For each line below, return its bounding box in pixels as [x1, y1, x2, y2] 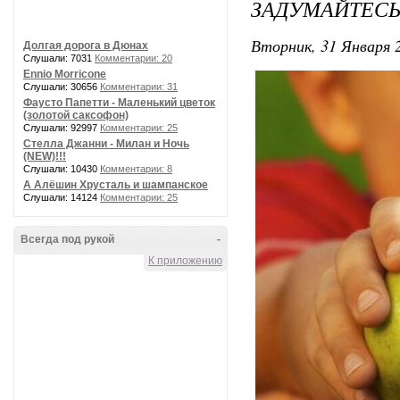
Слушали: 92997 [23, 122, 100, 133]
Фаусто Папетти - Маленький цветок [23, 96, 215, 109]
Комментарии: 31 [100, 81, 178, 92]
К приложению [148, 254, 222, 267]
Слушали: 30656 [23, 81, 100, 92]
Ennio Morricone [23, 68, 106, 80]
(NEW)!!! [23, 150, 66, 162]
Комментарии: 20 [95, 53, 172, 63]
